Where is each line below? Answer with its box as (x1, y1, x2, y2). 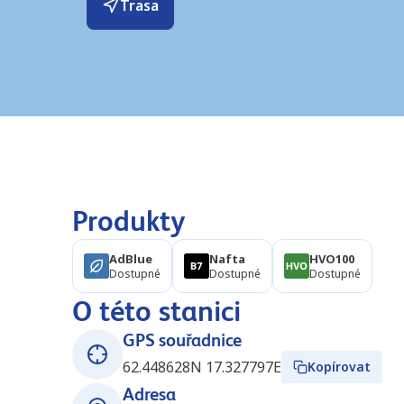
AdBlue (109, 251, 152, 267)
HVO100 (309, 251, 354, 267)
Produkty (72, 205, 185, 237)
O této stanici (72, 295, 241, 327)
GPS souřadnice (123, 330, 243, 350)
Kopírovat (308, 358, 371, 375)
